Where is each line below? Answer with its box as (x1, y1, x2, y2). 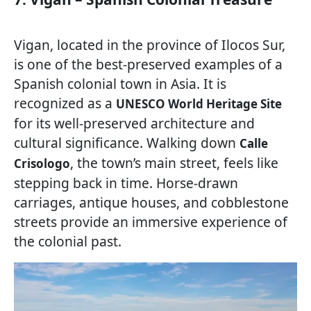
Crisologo (14, 155, 70, 172)
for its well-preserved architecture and (14, 114, 255, 133)
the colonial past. (14, 232, 121, 251)
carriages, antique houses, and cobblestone (14, 193, 289, 212)
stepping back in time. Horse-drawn (14, 174, 238, 193)
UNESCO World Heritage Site (116, 96, 282, 112)
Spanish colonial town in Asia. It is (14, 74, 226, 94)
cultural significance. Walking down (14, 133, 239, 153)
